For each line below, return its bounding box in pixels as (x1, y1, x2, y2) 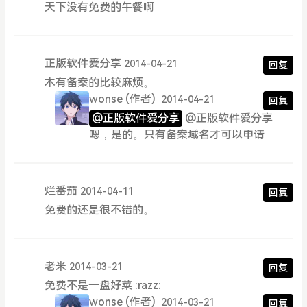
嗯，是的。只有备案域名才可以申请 (89, 128, 265, 142)
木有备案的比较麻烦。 (44, 76, 154, 90)
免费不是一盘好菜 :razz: (44, 279, 161, 293)
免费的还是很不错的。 (44, 204, 154, 217)
